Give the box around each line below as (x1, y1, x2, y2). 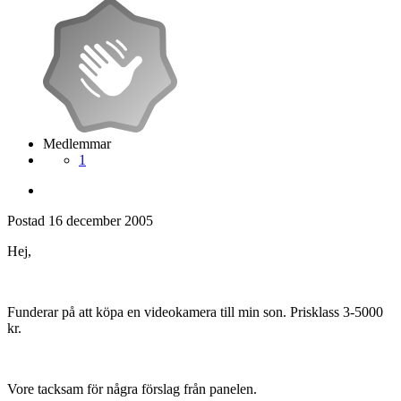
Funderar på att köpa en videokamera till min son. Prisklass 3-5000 (7, 304, 383, 320)
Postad (7, 213, 48, 229)
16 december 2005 (48, 213, 153, 229)
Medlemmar (43, 136, 111, 152)
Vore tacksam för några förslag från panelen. (7, 381, 257, 397)
